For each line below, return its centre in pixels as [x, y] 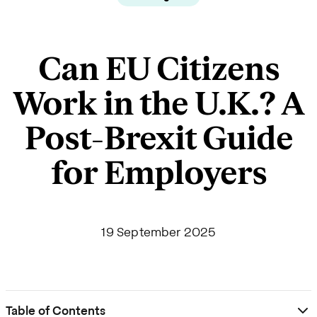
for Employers [158, 173]
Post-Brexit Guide [158, 139]
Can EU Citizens [158, 69]
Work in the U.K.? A [158, 104]
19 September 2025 [158, 231]
